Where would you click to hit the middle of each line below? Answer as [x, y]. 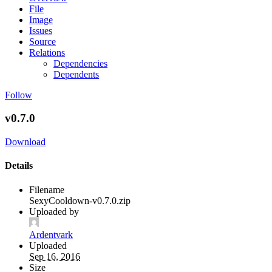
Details [19, 166]
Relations [47, 52]
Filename [47, 189]
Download [25, 142]
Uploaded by [54, 211]
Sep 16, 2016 [55, 256]
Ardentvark [51, 234]
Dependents [76, 74]
